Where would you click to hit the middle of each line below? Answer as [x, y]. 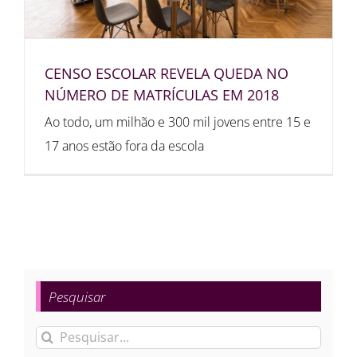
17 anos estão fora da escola [124, 145]
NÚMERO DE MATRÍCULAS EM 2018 [162, 94]
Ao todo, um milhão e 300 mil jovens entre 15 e [178, 122]
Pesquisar [77, 297]
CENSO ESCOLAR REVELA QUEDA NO [167, 73]
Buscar [54, 335]
